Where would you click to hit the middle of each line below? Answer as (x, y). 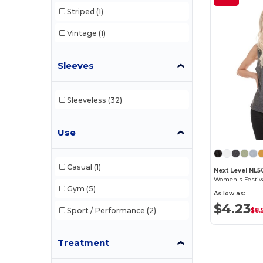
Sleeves (76, 66)
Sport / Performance (106, 210)
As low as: (230, 194)
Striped (80, 11)
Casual (79, 167)
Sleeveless (86, 100)
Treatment (84, 243)
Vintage (82, 33)
